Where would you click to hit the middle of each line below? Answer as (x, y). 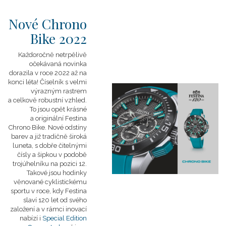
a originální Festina (59, 118)
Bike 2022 (59, 38)
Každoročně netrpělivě (52, 55)
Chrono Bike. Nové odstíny (48, 127)
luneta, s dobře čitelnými (50, 146)
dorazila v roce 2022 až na (48, 73)
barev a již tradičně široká (49, 136)
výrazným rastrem (59, 91)
